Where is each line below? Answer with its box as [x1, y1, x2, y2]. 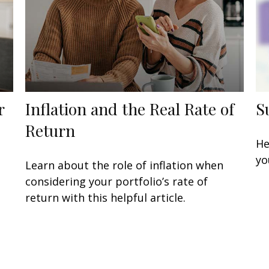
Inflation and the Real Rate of [25, 98, 235, 120]
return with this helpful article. [25, 190, 186, 205]
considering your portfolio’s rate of [25, 174, 208, 189]
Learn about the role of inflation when [25, 158, 224, 173]
